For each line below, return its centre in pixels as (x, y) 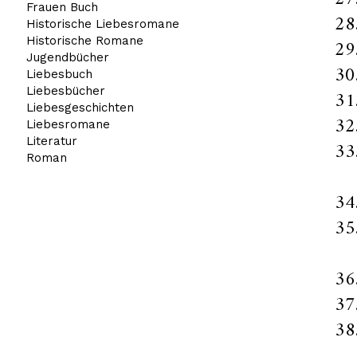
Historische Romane (84, 40)
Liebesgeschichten (80, 107)
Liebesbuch (59, 74)
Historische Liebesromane (102, 24)
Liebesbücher (65, 90)
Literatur (51, 141)
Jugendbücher (67, 57)
